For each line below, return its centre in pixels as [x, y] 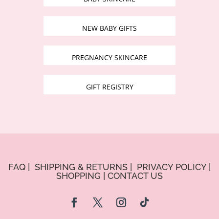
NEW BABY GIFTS [109, 28]
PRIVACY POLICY [172, 167]
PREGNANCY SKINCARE [109, 57]
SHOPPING [78, 175]
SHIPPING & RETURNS [81, 167]
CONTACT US [135, 175]
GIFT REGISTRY [109, 87]
